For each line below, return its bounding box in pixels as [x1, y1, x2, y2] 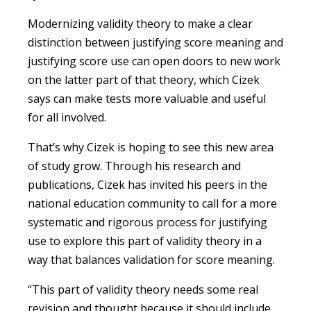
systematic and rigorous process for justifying [28, 214, 267, 230]
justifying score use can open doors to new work [28, 53, 280, 69]
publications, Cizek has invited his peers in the [28, 176, 267, 192]
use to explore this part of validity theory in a [28, 233, 262, 249]
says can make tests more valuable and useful [28, 90, 266, 106]
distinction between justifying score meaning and [28, 34, 283, 50]
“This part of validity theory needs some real [28, 281, 258, 297]
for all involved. [28, 109, 106, 125]
